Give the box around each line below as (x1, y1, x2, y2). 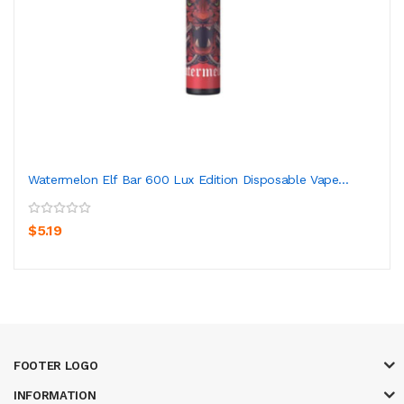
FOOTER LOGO (14, 358, 98, 372)
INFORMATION (14, 388, 96, 402)
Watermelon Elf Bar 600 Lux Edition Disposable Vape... (28, 171, 349, 187)
